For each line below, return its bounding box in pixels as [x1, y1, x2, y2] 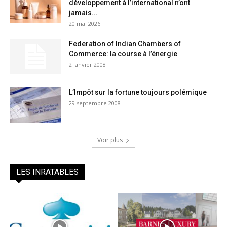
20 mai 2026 [69, 19, 100, 27]
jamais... [69, 8, 98, 17]
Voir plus [97, 135, 123, 144]
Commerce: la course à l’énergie [69, 49, 177, 58]
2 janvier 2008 [69, 60, 106, 68]
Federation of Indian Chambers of [69, 39, 181, 48]
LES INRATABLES [16, 167, 79, 177]
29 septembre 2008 [69, 99, 121, 107]
